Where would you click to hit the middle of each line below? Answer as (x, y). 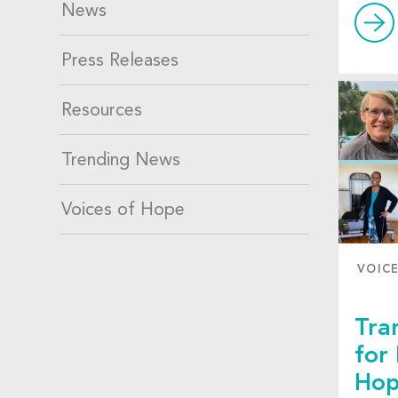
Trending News (121, 161)
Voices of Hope (123, 211)
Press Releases (120, 62)
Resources (102, 111)
